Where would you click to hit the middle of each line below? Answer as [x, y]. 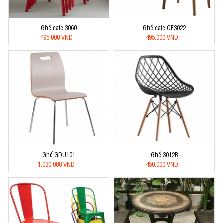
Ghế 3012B [164, 155]
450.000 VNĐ [162, 164]
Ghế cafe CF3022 [164, 28]
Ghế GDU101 [59, 155]
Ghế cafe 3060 [59, 28]
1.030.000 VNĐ [56, 164]
